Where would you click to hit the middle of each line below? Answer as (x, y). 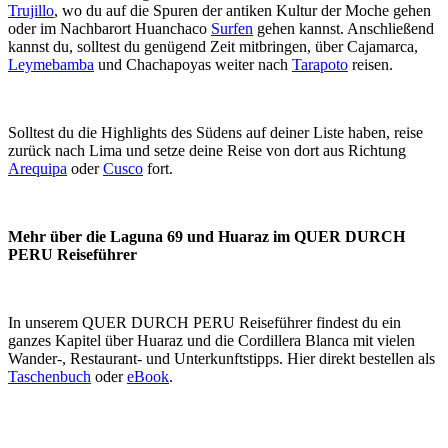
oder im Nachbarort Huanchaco (109, 28)
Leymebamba (51, 64)
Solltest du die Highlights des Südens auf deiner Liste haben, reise (215, 132)
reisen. (370, 64)
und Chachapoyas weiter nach (193, 64)
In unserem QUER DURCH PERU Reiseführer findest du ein (204, 322)
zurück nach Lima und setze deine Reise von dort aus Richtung (207, 150)
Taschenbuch (49, 376)
